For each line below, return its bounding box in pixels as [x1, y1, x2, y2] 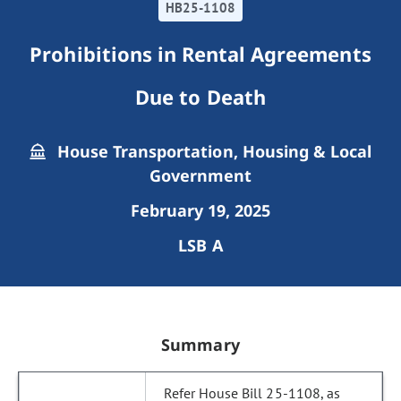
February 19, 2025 [130, 200, 271, 221]
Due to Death [135, 83, 266, 110]
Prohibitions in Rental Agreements [30, 40, 371, 67]
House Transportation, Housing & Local [52, 141, 372, 162]
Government [149, 165, 252, 186]
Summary [161, 334, 240, 355]
